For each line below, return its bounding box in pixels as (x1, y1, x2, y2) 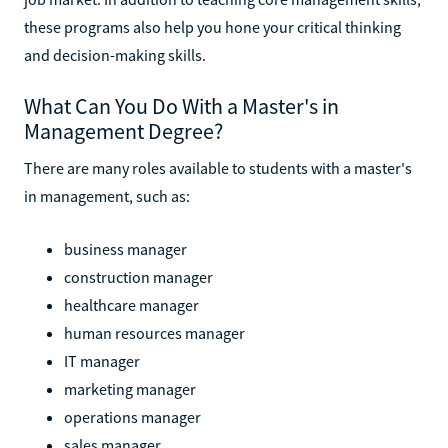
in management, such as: (24, 185, 190, 206)
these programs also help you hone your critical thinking (24, 16, 401, 37)
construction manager (64, 266, 213, 287)
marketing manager (64, 378, 196, 399)
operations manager (64, 406, 201, 427)
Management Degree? (24, 116, 223, 145)
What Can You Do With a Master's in (24, 91, 339, 120)
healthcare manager (64, 294, 199, 315)
